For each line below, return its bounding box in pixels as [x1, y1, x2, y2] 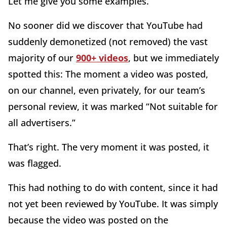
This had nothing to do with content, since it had [8, 181, 218, 194]
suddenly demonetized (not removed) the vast [8, 35, 208, 48]
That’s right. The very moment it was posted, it [8, 141, 209, 154]
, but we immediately [128, 52, 219, 64]
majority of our [8, 52, 76, 64]
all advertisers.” [8, 117, 75, 129]
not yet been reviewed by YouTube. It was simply [8, 198, 218, 210]
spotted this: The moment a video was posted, [8, 68, 208, 81]
